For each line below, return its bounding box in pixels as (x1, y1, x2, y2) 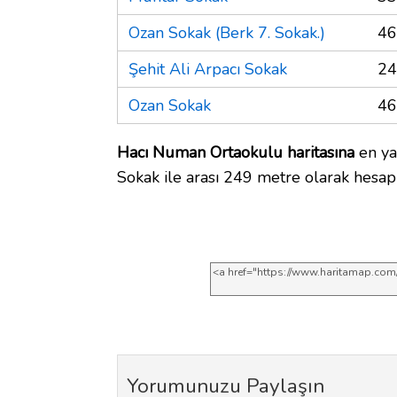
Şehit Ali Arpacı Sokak (128, 58, 287, 80)
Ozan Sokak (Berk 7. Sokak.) (128, 21, 325, 43)
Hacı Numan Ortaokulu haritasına (117, 141, 354, 163)
